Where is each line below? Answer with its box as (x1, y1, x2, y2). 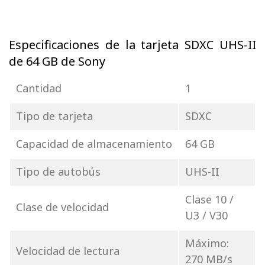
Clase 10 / (185, 192, 234, 207)
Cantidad (16, 81, 62, 96)
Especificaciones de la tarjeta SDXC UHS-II (9, 37, 256, 53)
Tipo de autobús (16, 164, 101, 179)
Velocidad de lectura (16, 244, 119, 258)
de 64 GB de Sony (9, 53, 105, 70)
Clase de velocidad (16, 200, 109, 215)
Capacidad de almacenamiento (16, 137, 172, 151)
